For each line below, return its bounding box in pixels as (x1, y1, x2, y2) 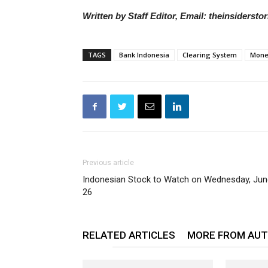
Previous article (83, 159, 134, 167)
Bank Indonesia (119, 50, 169, 59)
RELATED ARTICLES (83, 229, 175, 241)
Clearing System (182, 50, 237, 59)
